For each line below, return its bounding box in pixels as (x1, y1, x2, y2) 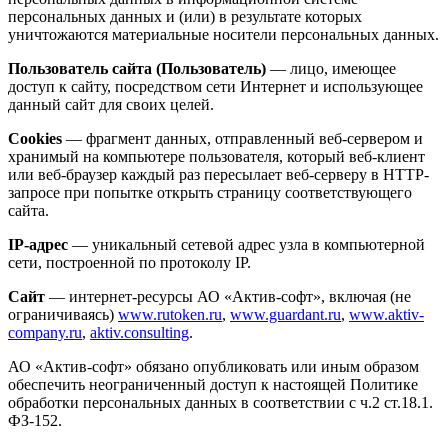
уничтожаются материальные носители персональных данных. (8, 25, 439, 43)
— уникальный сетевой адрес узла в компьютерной (68, 235, 425, 253)
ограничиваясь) (8, 305, 118, 323)
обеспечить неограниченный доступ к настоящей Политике (8, 375, 418, 393)
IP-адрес (8, 235, 68, 253)
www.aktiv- (349, 305, 424, 323)
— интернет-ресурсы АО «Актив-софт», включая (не (45, 287, 411, 305)
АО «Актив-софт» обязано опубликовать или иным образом (8, 357, 419, 375)
